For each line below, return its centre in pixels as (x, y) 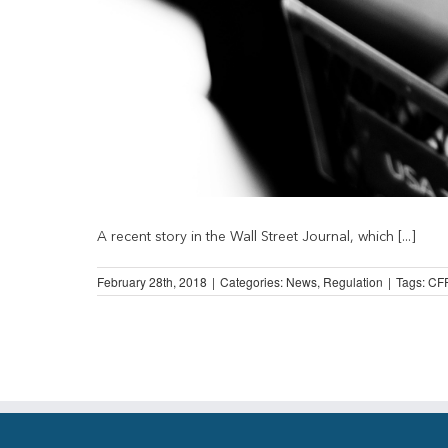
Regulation (353, 281)
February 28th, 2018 (152, 281)
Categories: (253, 281)
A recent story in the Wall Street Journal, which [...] (256, 236)
